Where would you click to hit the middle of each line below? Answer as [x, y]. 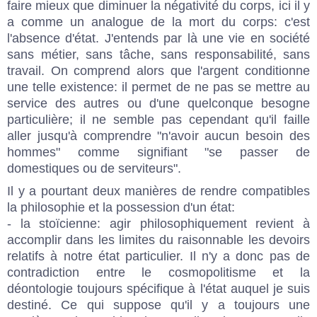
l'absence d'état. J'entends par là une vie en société [158, 38]
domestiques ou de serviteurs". [94, 168]
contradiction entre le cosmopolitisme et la [158, 272]
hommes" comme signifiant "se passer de [158, 152]
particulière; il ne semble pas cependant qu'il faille [158, 119]
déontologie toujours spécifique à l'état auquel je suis [158, 288]
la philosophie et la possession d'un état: [121, 207]
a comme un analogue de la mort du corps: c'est [158, 22]
